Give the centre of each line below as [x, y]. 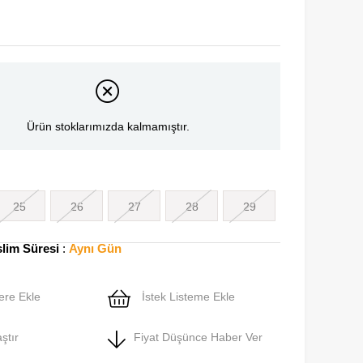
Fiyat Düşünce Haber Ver [198, 337]
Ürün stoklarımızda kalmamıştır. [108, 127]
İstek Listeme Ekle [187, 297]
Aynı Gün [95, 249]
